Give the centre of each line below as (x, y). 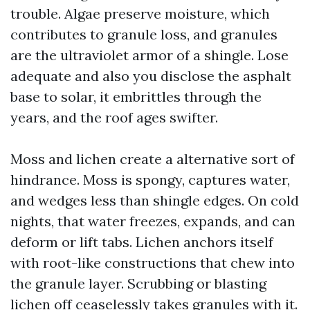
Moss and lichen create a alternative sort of (153, 159)
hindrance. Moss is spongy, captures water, (150, 180)
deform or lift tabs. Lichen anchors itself (142, 242)
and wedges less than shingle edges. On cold (155, 200)
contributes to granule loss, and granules (144, 34)
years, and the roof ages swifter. (114, 117)
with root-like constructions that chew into (153, 263)
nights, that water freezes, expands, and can (153, 221)
